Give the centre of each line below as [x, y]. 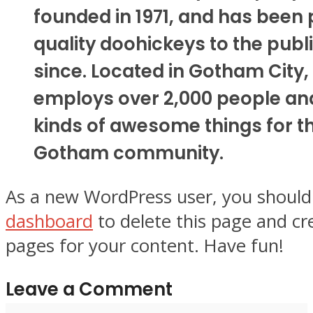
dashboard [49, 221]
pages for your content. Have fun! [145, 246]
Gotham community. [129, 153]
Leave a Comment [89, 289]
